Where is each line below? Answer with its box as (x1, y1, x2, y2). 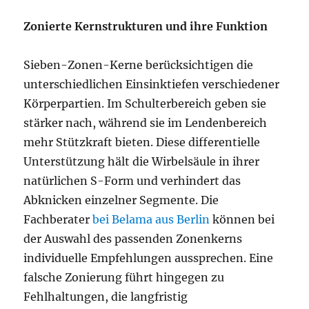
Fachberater (23, 212, 93, 226)
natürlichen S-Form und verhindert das (23, 174, 241, 188)
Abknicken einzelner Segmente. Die (23, 193, 219, 207)
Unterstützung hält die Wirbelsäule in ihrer (23, 154, 260, 168)
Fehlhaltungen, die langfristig (23, 290, 188, 303)
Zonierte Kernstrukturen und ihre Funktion (23, 19, 268, 33)
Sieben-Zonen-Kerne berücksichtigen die (23, 58, 254, 72)
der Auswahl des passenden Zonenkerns (23, 232, 243, 246)
